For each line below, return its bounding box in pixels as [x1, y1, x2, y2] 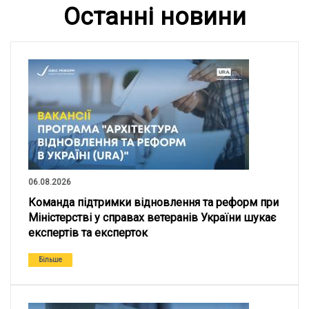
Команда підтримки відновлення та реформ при [28, 196, 279, 209]
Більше [39, 256, 62, 263]
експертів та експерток [28, 226, 148, 239]
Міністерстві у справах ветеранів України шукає [28, 211, 276, 224]
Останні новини [63, 3, 246, 31]
